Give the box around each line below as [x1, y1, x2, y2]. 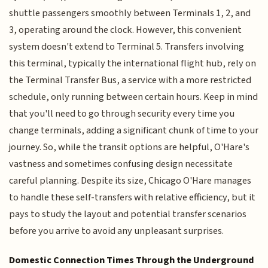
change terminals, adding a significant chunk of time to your [9, 123, 259, 138]
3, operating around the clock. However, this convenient [9, 23, 242, 38]
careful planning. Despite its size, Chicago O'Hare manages [9, 173, 252, 188]
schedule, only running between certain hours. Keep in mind [9, 90, 258, 105]
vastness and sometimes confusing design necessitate [9, 157, 233, 172]
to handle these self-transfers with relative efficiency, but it [9, 190, 256, 205]
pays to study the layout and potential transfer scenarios [9, 207, 247, 222]
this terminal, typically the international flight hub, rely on [9, 56, 257, 71]
